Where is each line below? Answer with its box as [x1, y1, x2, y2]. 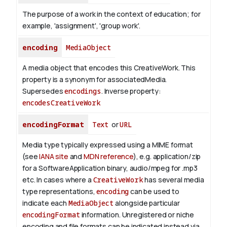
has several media [143, 175, 204, 185]
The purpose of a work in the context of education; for [22, 9, 201, 19]
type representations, [22, 186, 97, 197]
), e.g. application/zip [133, 152, 201, 162]
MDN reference [83, 152, 133, 162]
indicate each [22, 198, 68, 208]
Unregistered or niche [120, 210, 195, 220]
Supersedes [22, 86, 65, 96]
